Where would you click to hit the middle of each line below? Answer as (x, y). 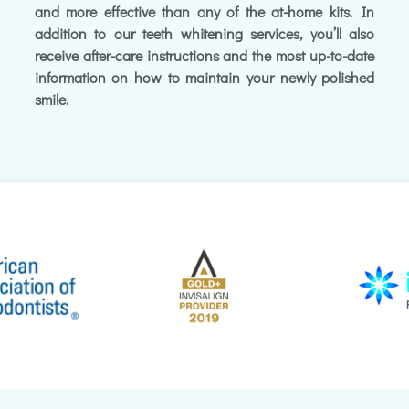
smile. (51, 99)
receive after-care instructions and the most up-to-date (204, 55)
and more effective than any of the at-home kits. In (204, 11)
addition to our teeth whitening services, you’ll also (204, 33)
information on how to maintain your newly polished (204, 77)
